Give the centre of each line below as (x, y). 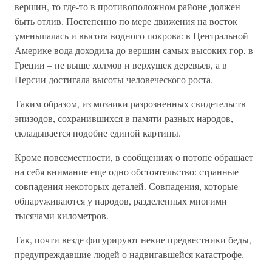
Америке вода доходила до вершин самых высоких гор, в (134, 50)
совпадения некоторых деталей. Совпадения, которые (126, 186)
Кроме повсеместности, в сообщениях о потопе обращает (134, 157)
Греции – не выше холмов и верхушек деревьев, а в (121, 65)
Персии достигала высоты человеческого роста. (114, 79)
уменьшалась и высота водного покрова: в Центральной (131, 36)
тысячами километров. (62, 215)
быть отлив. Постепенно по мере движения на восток (126, 21)
